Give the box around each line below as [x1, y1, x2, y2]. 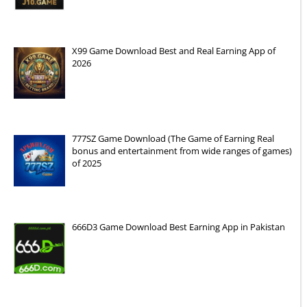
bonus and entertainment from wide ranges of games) [71, 145, 292, 158]
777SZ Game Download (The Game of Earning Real [71, 132, 274, 145]
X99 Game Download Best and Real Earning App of [71, 45, 275, 58]
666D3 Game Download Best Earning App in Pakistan [71, 220, 285, 233]
